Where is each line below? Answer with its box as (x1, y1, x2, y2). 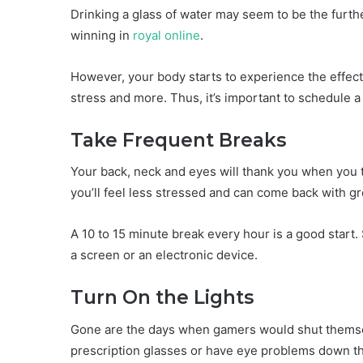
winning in (70, 27, 133, 43)
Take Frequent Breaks (70, 128, 286, 152)
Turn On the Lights (70, 286, 254, 310)
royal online (133, 27, 200, 43)
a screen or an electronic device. (70, 247, 258, 263)
